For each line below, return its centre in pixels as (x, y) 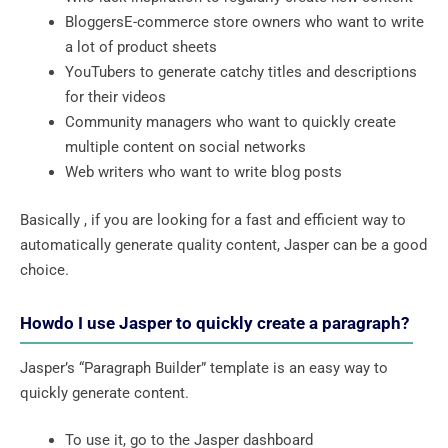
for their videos (115, 97)
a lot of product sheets (143, 47)
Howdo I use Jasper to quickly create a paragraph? (216, 322)
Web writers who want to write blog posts (203, 172)
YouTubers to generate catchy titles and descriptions (241, 72)
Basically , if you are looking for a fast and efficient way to (213, 219)
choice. (44, 269)
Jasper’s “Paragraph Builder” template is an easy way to (204, 367)
